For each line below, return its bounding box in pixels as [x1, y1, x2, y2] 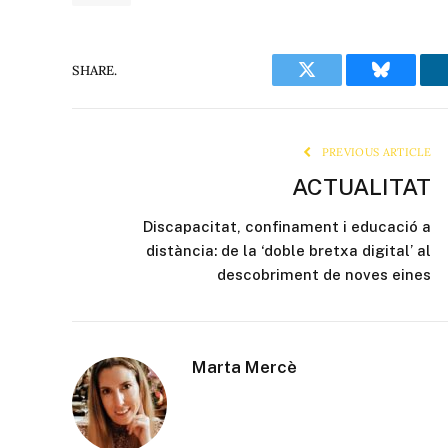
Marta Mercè [192, 357, 297, 378]
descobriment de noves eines [217, 266, 431, 284]
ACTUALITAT [292, 173, 431, 201]
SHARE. [72, 61, 117, 79]
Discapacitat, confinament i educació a [143, 218, 431, 236]
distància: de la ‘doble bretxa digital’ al [146, 242, 431, 260]
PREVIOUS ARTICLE [318, 145, 431, 160]
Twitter [305, 75, 358, 94]
